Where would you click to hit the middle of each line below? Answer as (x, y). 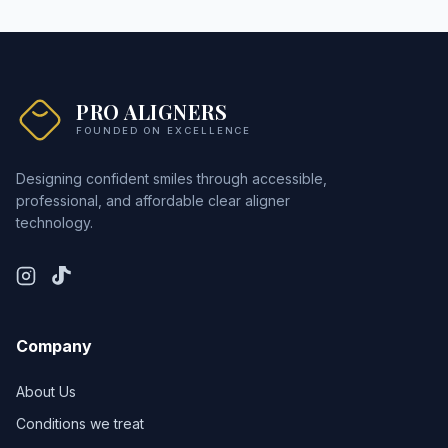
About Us (46, 392)
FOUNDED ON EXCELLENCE (164, 131)
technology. (54, 223)
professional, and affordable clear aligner (153, 201)
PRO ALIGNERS (151, 112)
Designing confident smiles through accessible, (171, 179)
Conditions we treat (80, 424)
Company (54, 346)
